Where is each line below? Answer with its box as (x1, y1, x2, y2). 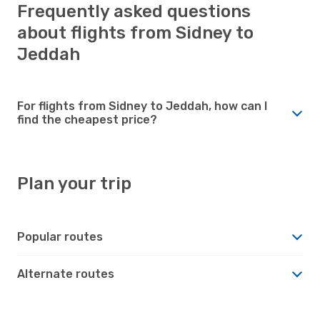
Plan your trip (17, 173, 131, 194)
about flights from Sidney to (17, 22, 254, 43)
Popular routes (17, 229, 103, 244)
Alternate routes (17, 266, 114, 281)
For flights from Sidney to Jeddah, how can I (17, 99, 267, 113)
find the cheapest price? (17, 112, 157, 126)
